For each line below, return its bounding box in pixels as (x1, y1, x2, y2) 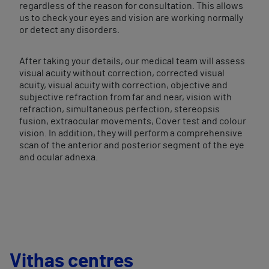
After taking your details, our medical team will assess (19, 56, 245, 66)
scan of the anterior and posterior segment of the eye (19, 141, 244, 150)
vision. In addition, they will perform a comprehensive (19, 128, 243, 138)
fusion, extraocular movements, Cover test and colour (19, 116, 246, 126)
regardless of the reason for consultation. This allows (19, 1, 243, 11)
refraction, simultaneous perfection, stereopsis (19, 104, 220, 114)
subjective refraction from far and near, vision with (19, 92, 232, 102)
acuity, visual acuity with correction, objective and (19, 80, 228, 90)
